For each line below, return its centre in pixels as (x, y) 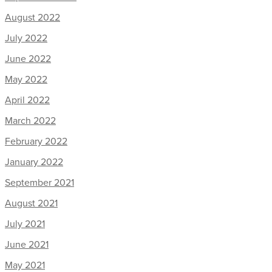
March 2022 (30, 121)
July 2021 (25, 224)
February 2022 (36, 141)
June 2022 (28, 59)
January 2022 (34, 162)
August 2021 (31, 203)
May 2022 (26, 79)
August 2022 (32, 17)
